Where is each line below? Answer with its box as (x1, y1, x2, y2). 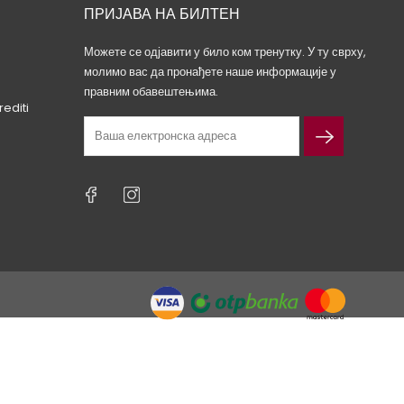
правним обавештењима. (84, 83, 219, 100)
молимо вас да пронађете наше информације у (84, 63, 337, 80)
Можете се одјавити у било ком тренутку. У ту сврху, (84, 43, 367, 60)
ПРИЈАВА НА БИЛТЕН (84, 4, 241, 24)
